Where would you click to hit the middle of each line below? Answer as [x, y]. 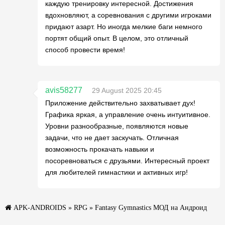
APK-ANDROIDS [40, 207]
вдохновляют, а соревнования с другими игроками [128, 15]
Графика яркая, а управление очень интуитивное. [128, 115]
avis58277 [64, 90]
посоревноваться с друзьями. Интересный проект [127, 161]
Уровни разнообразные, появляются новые [117, 126]
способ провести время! [85, 50]
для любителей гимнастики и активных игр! [117, 172]
